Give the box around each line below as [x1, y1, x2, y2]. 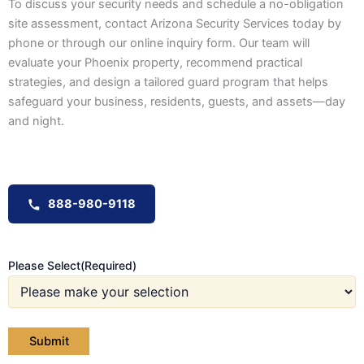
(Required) [80, 258, 136, 273]
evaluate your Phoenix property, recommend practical [8, 54, 302, 70]
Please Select [8, 258, 80, 273]
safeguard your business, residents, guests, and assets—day [8, 93, 345, 109]
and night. [8, 113, 64, 128]
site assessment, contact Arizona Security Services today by [8, 15, 341, 31]
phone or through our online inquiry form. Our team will [8, 35, 310, 50]
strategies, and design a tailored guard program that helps [8, 74, 328, 89]
